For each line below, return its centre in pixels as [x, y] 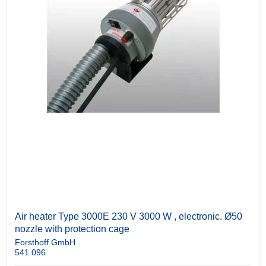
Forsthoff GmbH [45, 243]
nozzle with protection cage [72, 229]
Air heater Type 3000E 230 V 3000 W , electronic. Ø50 [129, 217]
